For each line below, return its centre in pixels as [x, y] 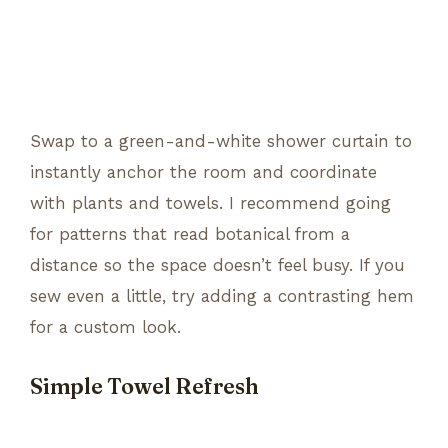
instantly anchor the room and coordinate [203, 171]
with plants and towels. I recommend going [210, 202]
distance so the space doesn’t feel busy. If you [217, 264]
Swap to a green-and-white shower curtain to [221, 140]
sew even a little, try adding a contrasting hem [222, 295]
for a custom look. [105, 326]
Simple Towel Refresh [144, 386]
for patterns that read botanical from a [190, 233]
